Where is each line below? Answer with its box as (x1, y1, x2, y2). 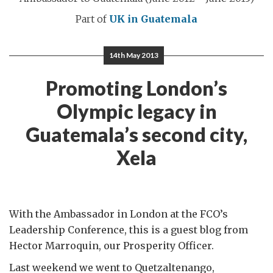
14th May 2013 (108, 51, 158, 60)
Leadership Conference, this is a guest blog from (9, 224, 248, 236)
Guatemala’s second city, (26, 122, 247, 146)
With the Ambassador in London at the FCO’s (9, 208, 228, 220)
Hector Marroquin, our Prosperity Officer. (9, 239, 214, 252)
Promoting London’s (46, 76, 227, 100)
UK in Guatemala (109, 13, 197, 25)
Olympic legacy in (56, 99, 217, 123)
